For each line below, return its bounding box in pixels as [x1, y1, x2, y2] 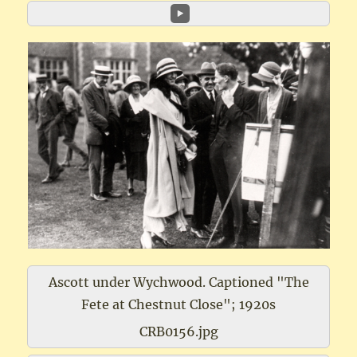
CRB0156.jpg [139, 324, 218, 340]
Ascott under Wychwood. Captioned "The [48, 274, 309, 291]
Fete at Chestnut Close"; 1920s [81, 296, 276, 313]
